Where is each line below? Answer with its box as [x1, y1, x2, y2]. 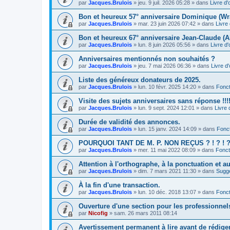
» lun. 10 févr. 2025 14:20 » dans [132, 84, 216, 90]
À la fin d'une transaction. [79, 181, 160, 189]
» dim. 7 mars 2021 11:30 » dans [132, 168, 216, 174]
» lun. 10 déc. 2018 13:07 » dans [132, 189, 216, 195]
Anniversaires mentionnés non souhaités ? [79, 55, 215, 63]
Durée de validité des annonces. [79, 118, 180, 126]
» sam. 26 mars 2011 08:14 [108, 210, 177, 216]
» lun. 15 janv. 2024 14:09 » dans [132, 126, 217, 132]
